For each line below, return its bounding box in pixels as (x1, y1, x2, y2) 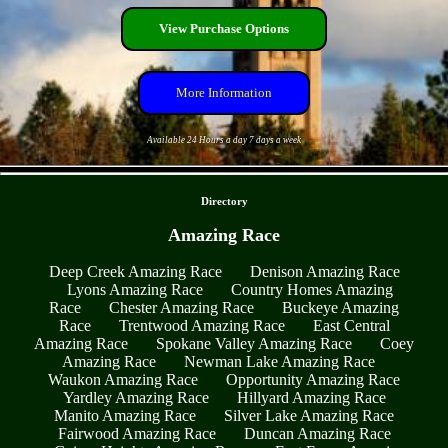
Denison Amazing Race (249, 263, 400, 281)
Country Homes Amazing (231, 281, 393, 299)
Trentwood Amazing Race (118, 317, 285, 335)
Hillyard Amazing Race (236, 389, 386, 407)
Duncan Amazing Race (243, 425, 391, 443)
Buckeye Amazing (282, 299, 399, 317)
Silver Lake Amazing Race (224, 407, 394, 425)
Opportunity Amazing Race (226, 371, 400, 389)
